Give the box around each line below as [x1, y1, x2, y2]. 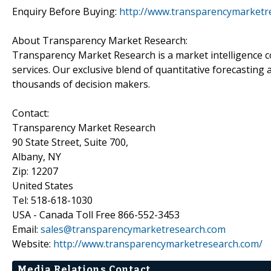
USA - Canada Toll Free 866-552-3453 [12, 207, 180, 221]
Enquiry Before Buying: [12, 4, 119, 18]
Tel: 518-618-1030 [12, 193, 93, 207]
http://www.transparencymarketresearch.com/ [53, 237, 263, 250]
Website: [12, 237, 53, 250]
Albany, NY [12, 149, 61, 163]
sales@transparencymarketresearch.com [41, 222, 226, 236]
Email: [12, 222, 41, 236]
